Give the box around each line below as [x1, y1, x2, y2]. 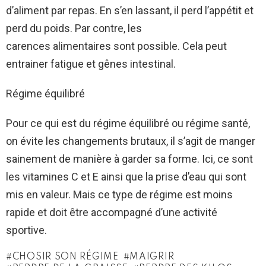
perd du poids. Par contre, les [6, 21, 142, 34]
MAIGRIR [129, 252, 175, 262]
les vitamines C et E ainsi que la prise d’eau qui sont [6, 170, 246, 183]
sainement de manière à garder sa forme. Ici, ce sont [6, 152, 253, 165]
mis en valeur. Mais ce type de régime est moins [6, 188, 233, 201]
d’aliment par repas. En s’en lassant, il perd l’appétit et [6, 4, 254, 17]
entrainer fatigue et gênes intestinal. [6, 57, 176, 70]
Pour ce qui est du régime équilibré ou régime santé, [6, 116, 250, 129]
